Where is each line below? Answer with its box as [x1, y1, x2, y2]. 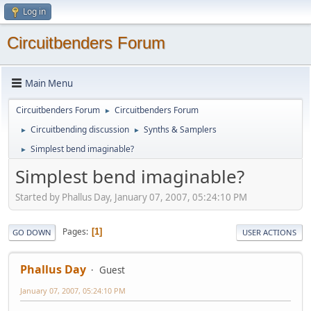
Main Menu [25, 76, 73, 90]
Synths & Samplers [144, 124, 217, 135]
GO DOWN [12, 226, 51, 237]
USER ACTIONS [242, 226, 296, 237]
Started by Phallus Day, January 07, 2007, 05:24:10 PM [15, 190, 247, 203]
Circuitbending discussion [31, 124, 129, 135]
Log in [23, 6, 46, 17]
